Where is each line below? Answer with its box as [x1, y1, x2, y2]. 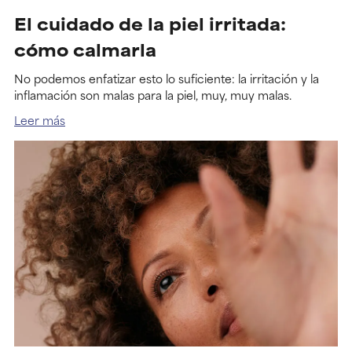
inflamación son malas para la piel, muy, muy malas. [14, 85, 291, 104]
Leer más [14, 110, 65, 129]
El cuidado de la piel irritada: [14, 9, 286, 36]
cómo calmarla [14, 35, 156, 62]
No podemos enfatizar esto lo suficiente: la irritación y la [14, 68, 319, 87]
